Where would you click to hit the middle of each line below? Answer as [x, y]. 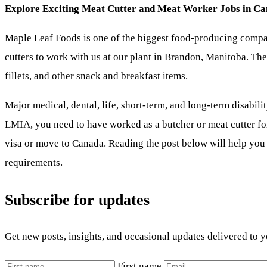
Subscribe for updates [77, 200]
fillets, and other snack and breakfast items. [96, 76]
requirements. [34, 163]
